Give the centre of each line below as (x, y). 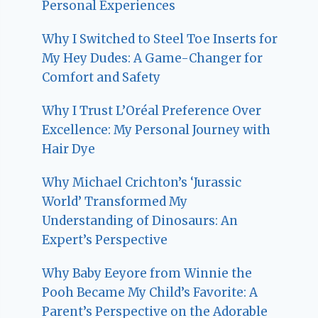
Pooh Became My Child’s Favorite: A (150, 292)
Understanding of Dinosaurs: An (140, 220)
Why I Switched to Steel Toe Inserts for (160, 39)
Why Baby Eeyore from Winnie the (147, 273)
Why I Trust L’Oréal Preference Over (152, 110)
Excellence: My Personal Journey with (157, 130)
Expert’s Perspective (105, 240)
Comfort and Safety (102, 77)
